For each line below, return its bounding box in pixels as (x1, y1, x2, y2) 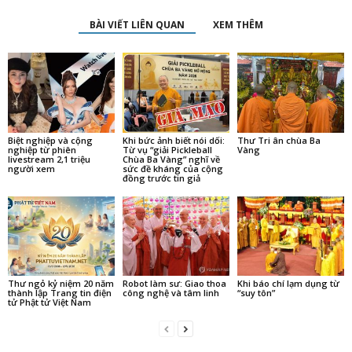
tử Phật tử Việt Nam (8, 296, 91, 309)
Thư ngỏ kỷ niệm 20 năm (8, 277, 114, 290)
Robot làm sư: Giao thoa (122, 277, 226, 290)
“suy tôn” (236, 287, 275, 299)
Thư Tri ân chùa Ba (236, 134, 321, 146)
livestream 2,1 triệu (8, 152, 90, 165)
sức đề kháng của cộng (122, 162, 223, 174)
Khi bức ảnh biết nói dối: (122, 134, 225, 146)
